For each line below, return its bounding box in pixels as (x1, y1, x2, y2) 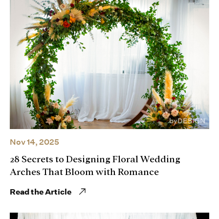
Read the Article (10, 187, 71, 197)
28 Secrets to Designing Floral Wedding (10, 154, 180, 164)
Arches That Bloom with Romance (10, 167, 159, 176)
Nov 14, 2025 (10, 137, 59, 147)
